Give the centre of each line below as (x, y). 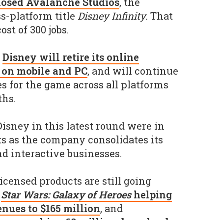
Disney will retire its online (71, 57)
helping (151, 194)
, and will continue (133, 71)
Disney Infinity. (113, 16)
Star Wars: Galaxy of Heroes (66, 194)
